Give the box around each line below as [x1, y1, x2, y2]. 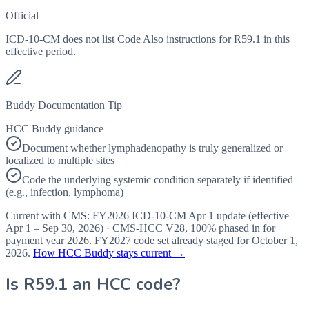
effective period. [6, 46, 76, 58]
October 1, [252, 235, 298, 247]
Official [6, 10, 39, 22]
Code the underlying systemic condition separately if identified [22, 174, 293, 186]
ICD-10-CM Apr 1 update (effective [129, 210, 289, 222]
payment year [6, 235, 67, 247]
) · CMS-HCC [100, 222, 166, 235]
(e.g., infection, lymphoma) [6, 186, 123, 199]
